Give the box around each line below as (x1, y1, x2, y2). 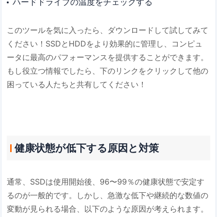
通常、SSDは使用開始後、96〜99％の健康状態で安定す (7, 177, 205, 187)
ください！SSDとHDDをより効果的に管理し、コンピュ (7, 38, 203, 48)
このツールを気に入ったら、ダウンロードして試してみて (7, 25, 209, 35)
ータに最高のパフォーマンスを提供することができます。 (7, 52, 209, 62)
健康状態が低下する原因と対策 (14, 141, 159, 154)
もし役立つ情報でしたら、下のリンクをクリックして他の (7, 65, 209, 76)
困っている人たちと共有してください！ (7, 79, 147, 89)
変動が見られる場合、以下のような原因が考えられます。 (7, 204, 209, 214)
